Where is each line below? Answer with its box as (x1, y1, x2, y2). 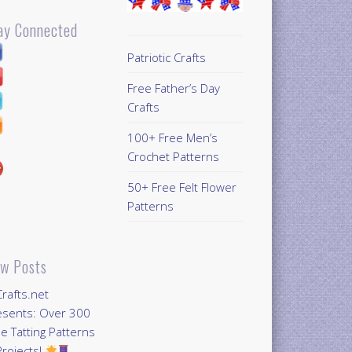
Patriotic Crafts (126, 49, 206, 65)
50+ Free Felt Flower (126, 178, 236, 195)
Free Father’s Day (126, 79, 220, 96)
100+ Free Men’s (126, 129, 218, 145)
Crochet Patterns (126, 148, 219, 164)
